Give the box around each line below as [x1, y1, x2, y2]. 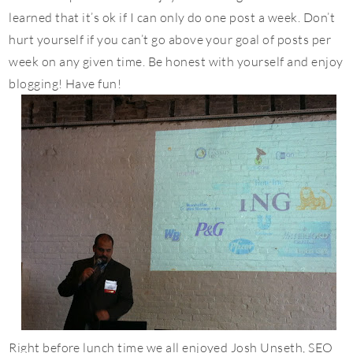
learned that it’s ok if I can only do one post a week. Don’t [9, 9, 336, 25]
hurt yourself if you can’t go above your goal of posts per [9, 32, 332, 47]
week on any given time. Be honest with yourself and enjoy [9, 54, 344, 69]
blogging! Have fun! [9, 76, 122, 91]
